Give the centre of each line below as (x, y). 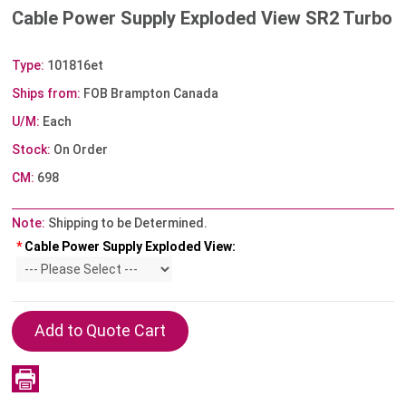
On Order (80, 150)
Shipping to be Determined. (127, 223)
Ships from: (47, 94)
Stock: (32, 150)
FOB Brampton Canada (150, 94)
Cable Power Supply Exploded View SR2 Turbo (203, 19)
